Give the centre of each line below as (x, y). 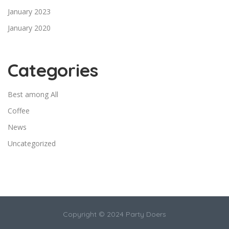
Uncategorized (32, 143)
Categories (53, 70)
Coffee (19, 111)
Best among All (33, 94)
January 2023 (29, 12)
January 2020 (29, 28)
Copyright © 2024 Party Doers (114, 214)
